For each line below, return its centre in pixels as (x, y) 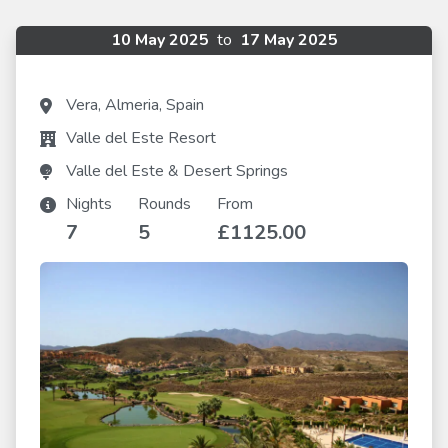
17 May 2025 (286, 40)
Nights (89, 204)
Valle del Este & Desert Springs (177, 171)
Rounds (164, 204)
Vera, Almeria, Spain (135, 105)
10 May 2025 (161, 40)
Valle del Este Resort (141, 138)
